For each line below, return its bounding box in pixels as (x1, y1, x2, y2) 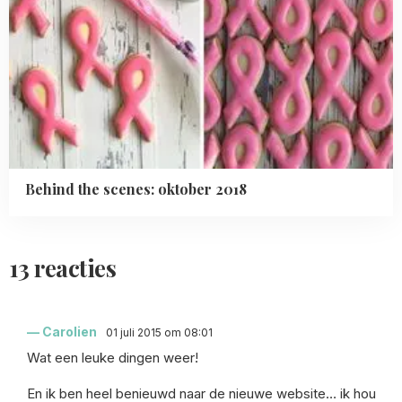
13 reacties (9, 251, 117, 284)
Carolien (42, 323, 97, 339)
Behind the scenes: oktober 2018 (25, 179, 247, 198)
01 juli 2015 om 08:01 (106, 325, 213, 339)
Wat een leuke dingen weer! (27, 348, 198, 366)
